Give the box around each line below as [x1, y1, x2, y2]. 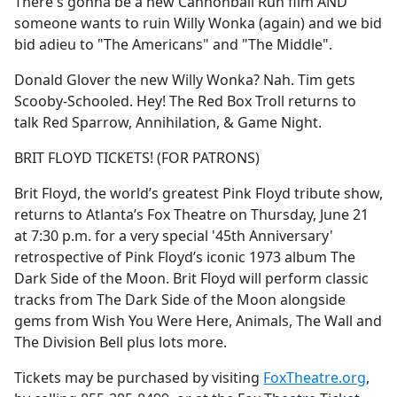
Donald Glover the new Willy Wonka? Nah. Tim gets [14, 70, 355, 90]
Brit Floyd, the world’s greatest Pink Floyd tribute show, [14, 183, 383, 204]
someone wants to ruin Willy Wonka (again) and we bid [14, 13, 382, 34]
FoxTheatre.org [263, 368, 366, 388]
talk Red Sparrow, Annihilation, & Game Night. [14, 113, 322, 133]
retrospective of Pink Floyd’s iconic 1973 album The [14, 247, 355, 268]
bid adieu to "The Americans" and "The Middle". [14, 35, 332, 55]
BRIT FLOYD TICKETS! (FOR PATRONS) [14, 148, 260, 168]
